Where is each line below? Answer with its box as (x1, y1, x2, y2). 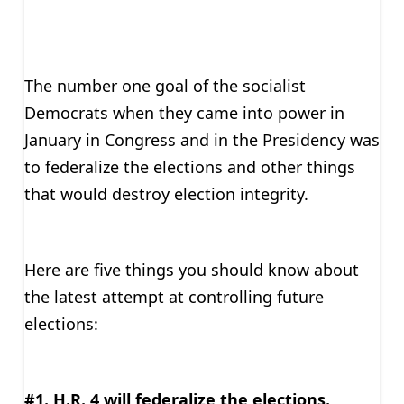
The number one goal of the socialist (23, 74, 306, 96)
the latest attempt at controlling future (23, 285, 324, 308)
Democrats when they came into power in (23, 101, 344, 124)
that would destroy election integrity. (23, 182, 308, 205)
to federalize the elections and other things (23, 155, 355, 178)
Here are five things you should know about (23, 258, 359, 280)
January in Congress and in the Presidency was (23, 128, 380, 151)
